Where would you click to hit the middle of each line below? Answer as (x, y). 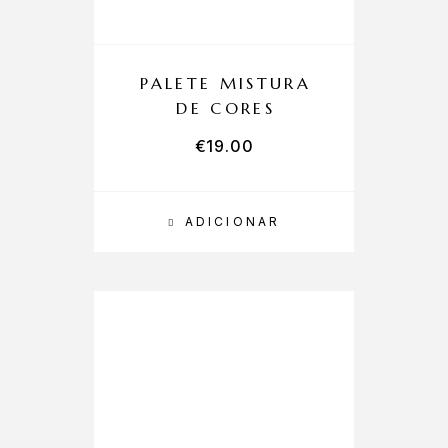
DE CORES (226, 108)
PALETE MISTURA (226, 83)
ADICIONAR (233, 221)
